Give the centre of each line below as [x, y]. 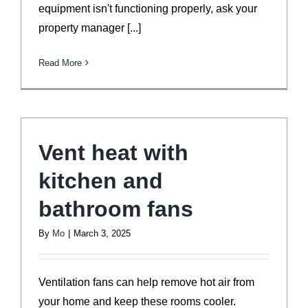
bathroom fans [116, 209]
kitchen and [101, 180]
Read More [60, 63]
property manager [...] [90, 27]
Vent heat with [113, 152]
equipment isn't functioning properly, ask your [148, 8]
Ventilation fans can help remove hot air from [146, 282]
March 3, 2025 [102, 233]
